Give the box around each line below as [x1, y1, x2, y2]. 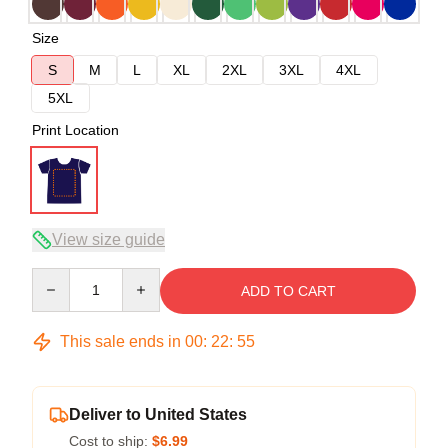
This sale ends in [56, 332, 185, 350]
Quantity [31, 268, 84, 285]
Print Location [32, 121, 119, 138]
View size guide [52, 230, 165, 248]
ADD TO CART [240, 282, 336, 299]
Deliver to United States [69, 405, 247, 423]
